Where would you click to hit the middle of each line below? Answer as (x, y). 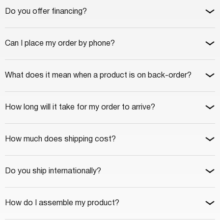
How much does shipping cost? (60, 139)
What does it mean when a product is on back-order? (98, 75)
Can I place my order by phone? (60, 43)
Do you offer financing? (46, 12)
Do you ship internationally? (53, 171)
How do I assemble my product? (62, 203)
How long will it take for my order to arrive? (80, 107)
